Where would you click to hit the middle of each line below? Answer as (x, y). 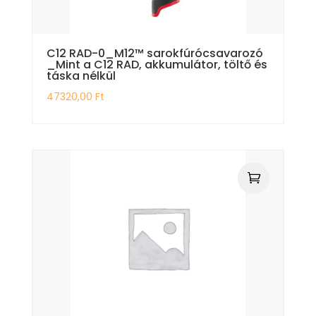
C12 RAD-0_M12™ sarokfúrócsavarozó (154, 53)
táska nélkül (81, 75)
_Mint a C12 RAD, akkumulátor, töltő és (157, 64)
